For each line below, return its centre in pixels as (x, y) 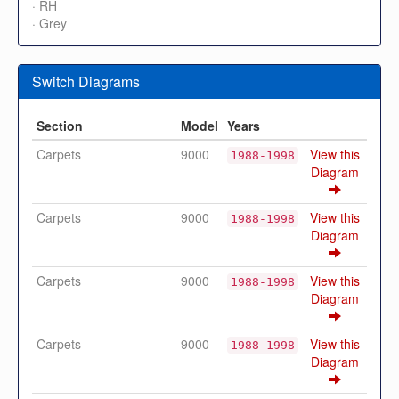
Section (60, 125)
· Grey (49, 23)
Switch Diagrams (86, 81)
